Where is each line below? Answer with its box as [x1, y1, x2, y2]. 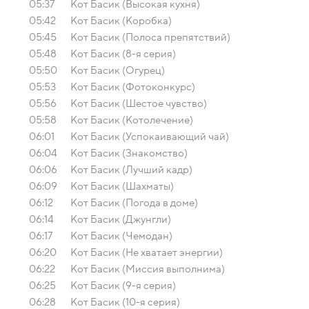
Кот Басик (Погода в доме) [70, 197, 198, 208]
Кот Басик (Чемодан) [70, 230, 172, 241]
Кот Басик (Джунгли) [70, 214, 171, 225]
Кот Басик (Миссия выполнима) [70, 263, 225, 275]
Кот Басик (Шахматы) [70, 181, 174, 192]
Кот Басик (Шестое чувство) [70, 98, 207, 109]
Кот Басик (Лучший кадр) [70, 164, 192, 175]
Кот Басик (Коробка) [70, 15, 172, 26]
